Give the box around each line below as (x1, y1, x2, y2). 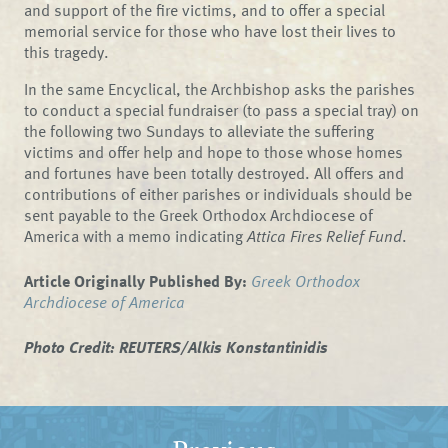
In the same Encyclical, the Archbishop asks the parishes (24, 77, 416, 102)
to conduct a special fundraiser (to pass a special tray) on (24, 98, 420, 123)
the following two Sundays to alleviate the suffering (24, 119, 375, 144)
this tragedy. (24, 40, 110, 65)
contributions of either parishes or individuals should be (24, 182, 413, 207)
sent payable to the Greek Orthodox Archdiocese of (24, 203, 374, 228)
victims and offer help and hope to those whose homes (24, 140, 404, 165)
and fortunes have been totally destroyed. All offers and (24, 161, 405, 186)
